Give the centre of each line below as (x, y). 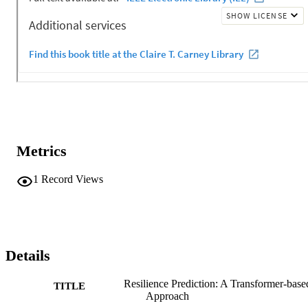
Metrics (42, 151)
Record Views (72, 179)
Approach (167, 296)
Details (28, 256)
